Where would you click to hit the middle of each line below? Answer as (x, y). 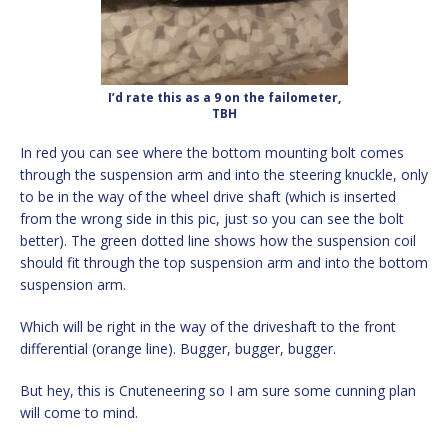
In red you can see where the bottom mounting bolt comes (212, 152)
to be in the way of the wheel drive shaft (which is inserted (208, 196)
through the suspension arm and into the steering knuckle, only (224, 174)
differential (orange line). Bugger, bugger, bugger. (178, 348)
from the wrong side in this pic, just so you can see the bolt (212, 218)
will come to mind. (79, 412)
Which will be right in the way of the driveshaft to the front (208, 326)
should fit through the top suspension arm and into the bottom (224, 262)
